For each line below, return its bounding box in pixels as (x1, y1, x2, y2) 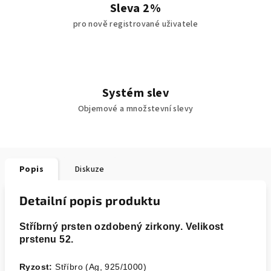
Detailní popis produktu (19, 193, 161, 207)
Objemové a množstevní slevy (77, 103, 194, 115)
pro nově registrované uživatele (73, 18, 198, 30)
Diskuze (75, 163, 105, 175)
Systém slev (102, 85, 169, 102)
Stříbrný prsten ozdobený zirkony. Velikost (19, 221, 224, 232)
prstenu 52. (19, 234, 76, 244)
